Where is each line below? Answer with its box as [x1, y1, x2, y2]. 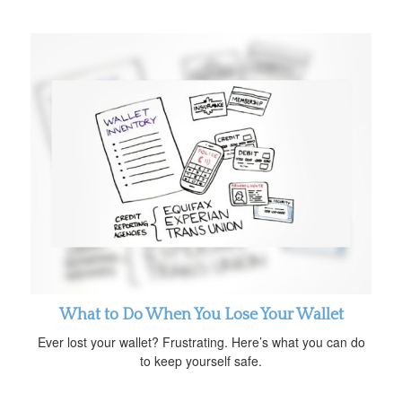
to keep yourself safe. [140, 351, 262, 370]
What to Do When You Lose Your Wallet [58, 305, 344, 324]
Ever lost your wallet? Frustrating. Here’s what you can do [37, 332, 365, 351]
